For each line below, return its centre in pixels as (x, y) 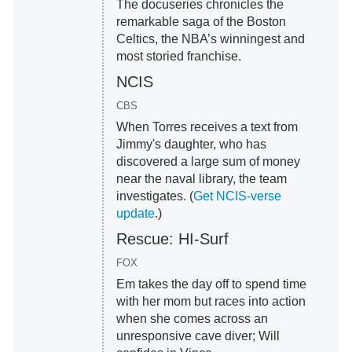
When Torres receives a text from (207, 127)
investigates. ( (154, 196)
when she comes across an (192, 319)
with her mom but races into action (211, 302)
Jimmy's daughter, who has (191, 145)
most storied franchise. (178, 57)
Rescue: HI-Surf (172, 239)
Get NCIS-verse (237, 196)
